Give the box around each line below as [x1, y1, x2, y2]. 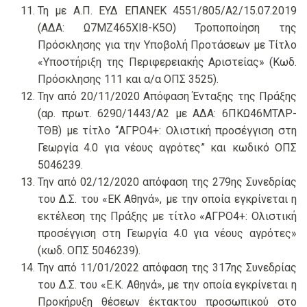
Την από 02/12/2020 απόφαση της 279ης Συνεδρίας [38, 175, 297, 189]
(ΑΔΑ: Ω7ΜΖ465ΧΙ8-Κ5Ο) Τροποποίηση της [38, 21, 297, 35]
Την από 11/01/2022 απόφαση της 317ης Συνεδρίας [38, 261, 297, 275]
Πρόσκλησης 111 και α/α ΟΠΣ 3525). [38, 73, 219, 86]
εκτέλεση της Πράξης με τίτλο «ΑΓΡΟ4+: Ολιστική [38, 210, 297, 223]
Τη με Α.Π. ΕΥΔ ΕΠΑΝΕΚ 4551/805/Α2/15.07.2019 [38, 4, 297, 18]
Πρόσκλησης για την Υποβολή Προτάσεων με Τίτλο [38, 38, 297, 52]
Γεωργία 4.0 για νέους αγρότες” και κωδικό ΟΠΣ [38, 141, 297, 155]
